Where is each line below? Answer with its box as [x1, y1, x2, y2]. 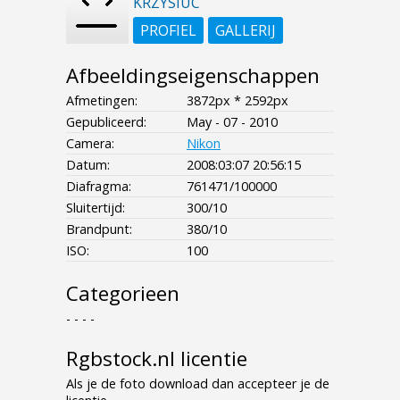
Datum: [66, 155, 110, 173]
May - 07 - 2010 [187, 112, 278, 130]
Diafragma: [66, 177, 131, 195]
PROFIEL [140, 20, 196, 40]
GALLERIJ [215, 20, 276, 40]
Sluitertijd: [66, 198, 125, 216]
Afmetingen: [66, 91, 137, 109]
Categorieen [66, 279, 179, 307]
